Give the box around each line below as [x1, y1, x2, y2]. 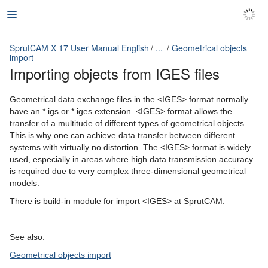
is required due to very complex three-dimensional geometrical [10, 166, 246, 176]
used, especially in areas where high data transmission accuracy [10, 154, 253, 164]
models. [10, 178, 39, 188]
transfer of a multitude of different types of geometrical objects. [10, 118, 246, 128]
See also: [10, 232, 45, 242]
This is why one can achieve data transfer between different [10, 130, 235, 140]
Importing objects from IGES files [10, 63, 220, 84]
